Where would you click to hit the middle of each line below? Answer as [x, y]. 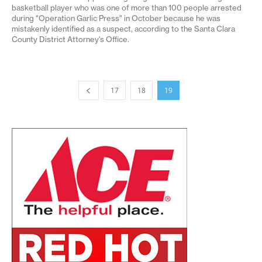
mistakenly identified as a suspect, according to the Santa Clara [123, 28]
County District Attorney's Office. [70, 39]
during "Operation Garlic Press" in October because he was [116, 18]
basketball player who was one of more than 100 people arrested [127, 7]
